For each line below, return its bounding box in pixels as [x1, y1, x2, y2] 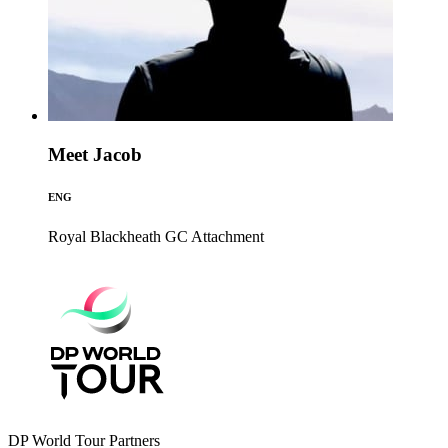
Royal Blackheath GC [48, 228, 188, 245]
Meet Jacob [48, 144, 142, 166]
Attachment [191, 228, 264, 245]
